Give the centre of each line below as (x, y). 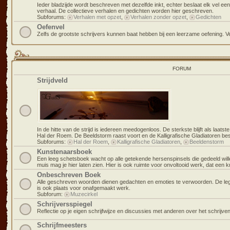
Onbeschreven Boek (69, 175)
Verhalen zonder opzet (158, 17)
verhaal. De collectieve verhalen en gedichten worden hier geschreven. (125, 11)
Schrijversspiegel (65, 204)
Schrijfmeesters (62, 225)
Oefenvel (51, 27)
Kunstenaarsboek (64, 152)
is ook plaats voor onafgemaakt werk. (84, 188)
